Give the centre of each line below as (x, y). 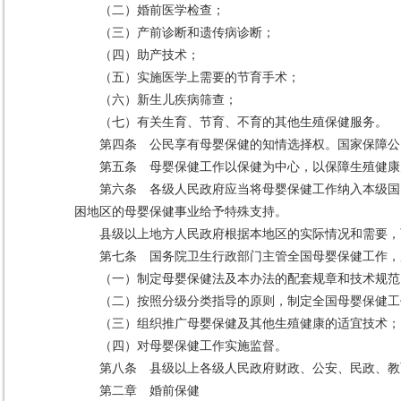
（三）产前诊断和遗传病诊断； (187, 33)
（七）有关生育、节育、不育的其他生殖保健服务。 (243, 122)
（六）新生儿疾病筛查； (168, 100)
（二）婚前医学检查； (162, 10)
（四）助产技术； (149, 55)
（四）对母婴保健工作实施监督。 (193, 346)
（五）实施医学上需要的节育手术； (200, 77)
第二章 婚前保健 (149, 391)
